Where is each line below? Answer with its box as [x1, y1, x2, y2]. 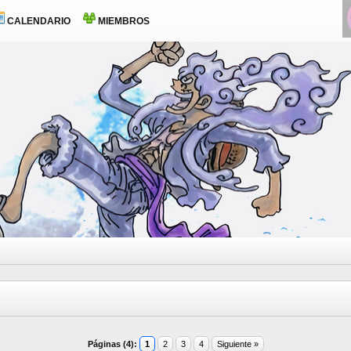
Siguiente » [216, 339, 259, 349]
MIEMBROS [96, 16, 150, 27]
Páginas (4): [87, 339, 137, 349]
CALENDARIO [5, 16, 71, 27]
